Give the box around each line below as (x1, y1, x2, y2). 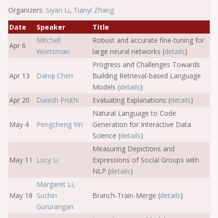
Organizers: (8, 5, 46, 15)
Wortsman (36, 47, 70, 56)
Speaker (36, 22, 65, 32)
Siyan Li (46, 5, 70, 15)
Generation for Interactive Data (92, 120, 191, 129)
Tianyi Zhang (73, 5, 114, 15)
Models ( (92, 82, 120, 91)
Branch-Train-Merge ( (92, 191, 160, 200)
